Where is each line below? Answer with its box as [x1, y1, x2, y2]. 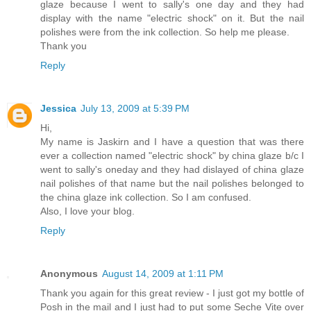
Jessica [40, 102, 76, 114]
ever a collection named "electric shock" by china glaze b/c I [40, 149, 304, 161]
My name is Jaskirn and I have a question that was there [40, 135, 304, 147]
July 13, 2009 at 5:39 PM [81, 102, 190, 114]
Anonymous [40, 267, 98, 279]
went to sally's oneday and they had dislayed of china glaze [40, 163, 304, 175]
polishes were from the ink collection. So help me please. [40, 26, 289, 37]
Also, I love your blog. [40, 205, 135, 217]
